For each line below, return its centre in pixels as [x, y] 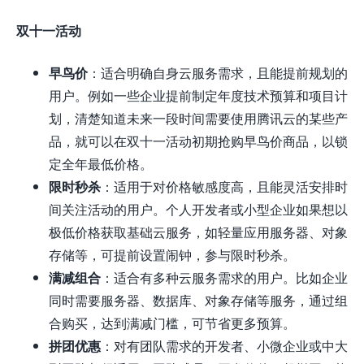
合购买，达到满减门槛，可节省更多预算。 [172, 323]
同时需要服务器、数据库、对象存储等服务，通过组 [198, 301]
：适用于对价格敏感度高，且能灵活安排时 [224, 187]
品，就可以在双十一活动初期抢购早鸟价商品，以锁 [198, 141]
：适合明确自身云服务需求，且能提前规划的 [218, 73]
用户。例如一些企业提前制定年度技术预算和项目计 [198, 96]
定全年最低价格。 [101, 164]
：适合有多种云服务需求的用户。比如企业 [224, 278]
